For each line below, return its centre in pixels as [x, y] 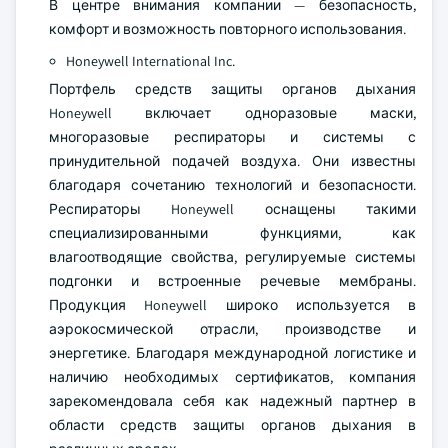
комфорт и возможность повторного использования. [227, 29]
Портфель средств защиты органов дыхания [232, 89]
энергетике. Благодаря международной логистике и [232, 353]
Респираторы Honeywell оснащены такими [232, 209]
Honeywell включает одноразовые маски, [232, 113]
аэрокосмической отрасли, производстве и [232, 329]
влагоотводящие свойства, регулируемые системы [232, 257]
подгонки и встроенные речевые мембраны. [232, 281]
